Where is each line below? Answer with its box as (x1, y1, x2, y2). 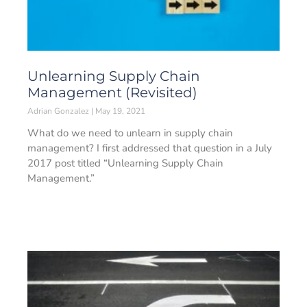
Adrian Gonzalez (27, 106, 91, 116)
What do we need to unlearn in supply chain (27, 126, 233, 140)
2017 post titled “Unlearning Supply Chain (27, 156, 223, 170)
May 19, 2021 (93, 106, 145, 116)
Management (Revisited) (27, 84, 197, 101)
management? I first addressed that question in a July (27, 141, 272, 155)
